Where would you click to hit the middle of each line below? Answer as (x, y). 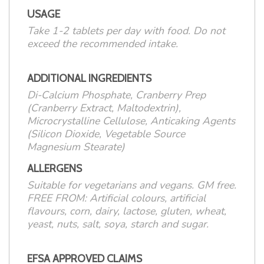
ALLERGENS (55, 169)
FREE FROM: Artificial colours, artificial (116, 198)
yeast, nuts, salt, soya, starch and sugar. (118, 224)
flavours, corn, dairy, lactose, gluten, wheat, (127, 211)
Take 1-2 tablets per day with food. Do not (126, 31)
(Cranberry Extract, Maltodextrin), (104, 108)
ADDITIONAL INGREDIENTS (89, 78)
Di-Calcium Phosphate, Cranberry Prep (116, 95)
